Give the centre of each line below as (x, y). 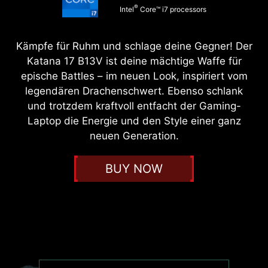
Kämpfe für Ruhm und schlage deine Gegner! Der (134, 46)
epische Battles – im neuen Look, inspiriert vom (134, 76)
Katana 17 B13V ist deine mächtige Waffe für (134, 61)
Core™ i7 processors (172, 10)
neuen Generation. (134, 136)
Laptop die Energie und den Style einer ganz (134, 121)
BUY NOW (134, 169)
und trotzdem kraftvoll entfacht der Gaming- (134, 106)
